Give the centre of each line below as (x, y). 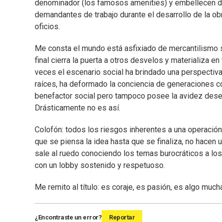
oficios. (47, 27)
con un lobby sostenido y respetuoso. (100, 166)
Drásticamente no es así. (78, 108)
